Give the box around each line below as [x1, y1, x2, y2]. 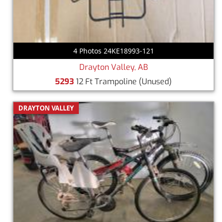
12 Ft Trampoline [74, 76, 139, 87]
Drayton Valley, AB [79, 61, 148, 72]
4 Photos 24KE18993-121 [73, 46, 154, 55]
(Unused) [139, 76, 172, 87]
